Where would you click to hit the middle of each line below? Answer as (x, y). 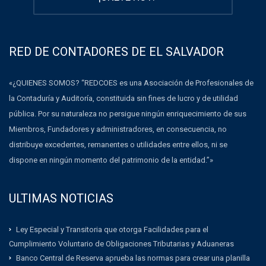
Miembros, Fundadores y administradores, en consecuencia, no (118, 129)
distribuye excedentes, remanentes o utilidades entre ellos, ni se (118, 144)
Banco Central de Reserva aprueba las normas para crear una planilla (133, 258)
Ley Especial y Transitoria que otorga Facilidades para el (112, 229)
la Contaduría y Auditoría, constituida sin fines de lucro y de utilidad (123, 98)
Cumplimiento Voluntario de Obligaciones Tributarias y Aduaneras (121, 243)
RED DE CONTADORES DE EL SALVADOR (116, 51)
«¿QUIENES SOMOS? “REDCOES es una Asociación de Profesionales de (131, 83)
